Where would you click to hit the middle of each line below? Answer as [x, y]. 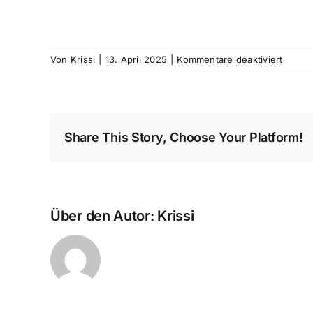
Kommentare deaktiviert [230, 59]
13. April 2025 [136, 59]
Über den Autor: [104, 216]
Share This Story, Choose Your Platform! [184, 137]
